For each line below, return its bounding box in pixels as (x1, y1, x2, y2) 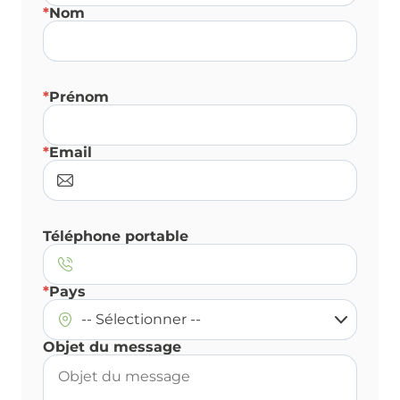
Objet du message (43, 338, 181, 355)
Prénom (49, 88, 109, 105)
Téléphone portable (43, 228, 188, 245)
